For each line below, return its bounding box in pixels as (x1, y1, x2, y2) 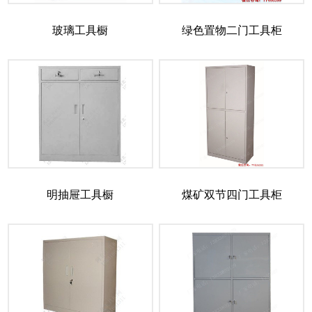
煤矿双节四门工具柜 (181, 189, 282, 201)
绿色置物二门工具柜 (181, 24, 282, 37)
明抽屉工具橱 (47, 189, 114, 201)
